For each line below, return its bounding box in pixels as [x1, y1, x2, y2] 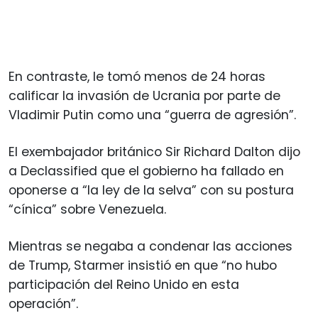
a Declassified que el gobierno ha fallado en [9, 162, 284, 180]
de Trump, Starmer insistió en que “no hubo [9, 256, 277, 274]
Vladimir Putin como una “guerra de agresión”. [9, 106, 296, 124]
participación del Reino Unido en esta [9, 275, 239, 293]
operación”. [9, 295, 78, 312]
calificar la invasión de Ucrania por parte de [9, 87, 280, 104]
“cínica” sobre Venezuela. [9, 200, 166, 218]
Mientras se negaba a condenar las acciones [9, 237, 292, 255]
